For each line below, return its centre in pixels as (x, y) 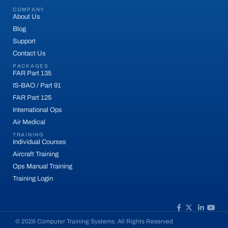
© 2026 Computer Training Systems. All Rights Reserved (94, 222)
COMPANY (29, 10)
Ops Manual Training (42, 167)
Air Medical (29, 122)
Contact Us (29, 54)
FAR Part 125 (32, 98)
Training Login (33, 179)
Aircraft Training (36, 154)
